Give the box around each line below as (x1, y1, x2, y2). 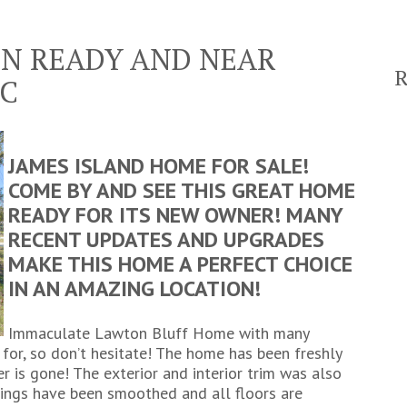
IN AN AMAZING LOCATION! (8, 274, 261, 303)
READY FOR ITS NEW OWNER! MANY (8, 201, 342, 229)
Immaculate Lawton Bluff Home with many (8, 323, 309, 343)
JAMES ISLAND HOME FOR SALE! (8, 152, 309, 180)
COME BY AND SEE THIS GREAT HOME (8, 176, 355, 204)
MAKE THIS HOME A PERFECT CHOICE (8, 250, 352, 278)
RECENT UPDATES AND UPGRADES (8, 225, 324, 253)
